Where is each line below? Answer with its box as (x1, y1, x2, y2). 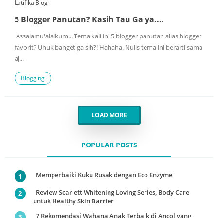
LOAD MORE (91, 111, 127, 120)
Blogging (21, 74, 45, 83)
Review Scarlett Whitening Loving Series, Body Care (36, 187, 189, 197)
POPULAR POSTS (81, 140, 137, 150)
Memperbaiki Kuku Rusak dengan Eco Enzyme (36, 170, 172, 180)
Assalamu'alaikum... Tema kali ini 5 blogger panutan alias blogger (15, 32, 201, 41)
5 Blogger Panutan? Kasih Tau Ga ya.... (15, 14, 164, 25)
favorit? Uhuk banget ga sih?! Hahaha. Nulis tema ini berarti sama (15, 43, 202, 52)
